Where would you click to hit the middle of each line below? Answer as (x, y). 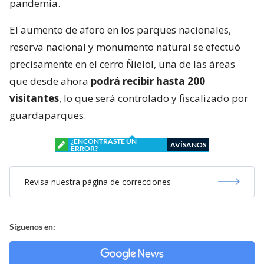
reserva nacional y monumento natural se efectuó (125, 47)
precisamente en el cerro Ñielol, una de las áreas (122, 64)
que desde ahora (50, 81)
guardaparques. (48, 115)
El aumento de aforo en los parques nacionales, (120, 29)
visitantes (34, 98)
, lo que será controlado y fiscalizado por (154, 98)
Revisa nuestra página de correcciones (97, 181)
